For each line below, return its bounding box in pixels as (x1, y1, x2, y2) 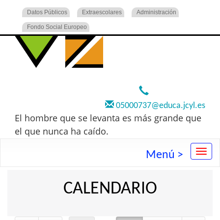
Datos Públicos (27, 9, 67, 16)
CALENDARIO (63, 180, 157, 198)
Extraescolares (82, 9, 122, 16)
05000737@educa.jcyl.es (114, 101, 205, 110)
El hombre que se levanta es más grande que (15, 112, 201, 124)
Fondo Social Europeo (27, 24, 87, 30)
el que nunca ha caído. (15, 125, 109, 137)
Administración (137, 9, 176, 16)
